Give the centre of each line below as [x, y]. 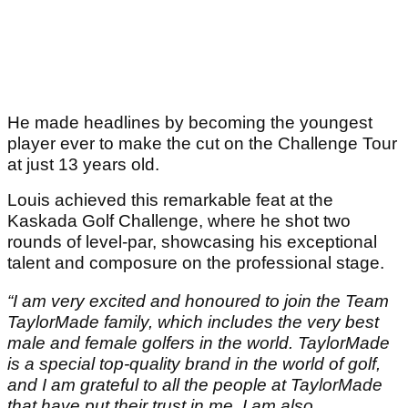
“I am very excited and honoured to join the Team [198, 301]
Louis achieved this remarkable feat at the [170, 200]
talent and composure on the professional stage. [196, 263]
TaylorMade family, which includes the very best [193, 322]
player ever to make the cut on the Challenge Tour [202, 144]
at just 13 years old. [86, 165]
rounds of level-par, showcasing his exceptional [192, 242]
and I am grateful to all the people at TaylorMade [195, 385]
